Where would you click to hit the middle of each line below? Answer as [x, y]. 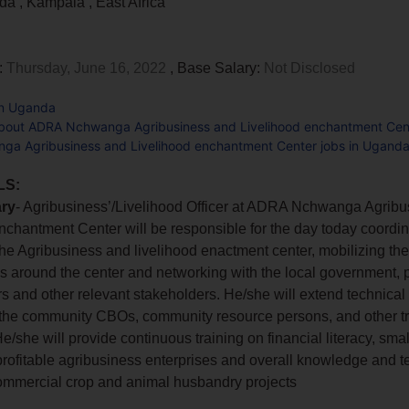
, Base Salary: [215, 68]
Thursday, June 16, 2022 [87, 68]
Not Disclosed [308, 68]
